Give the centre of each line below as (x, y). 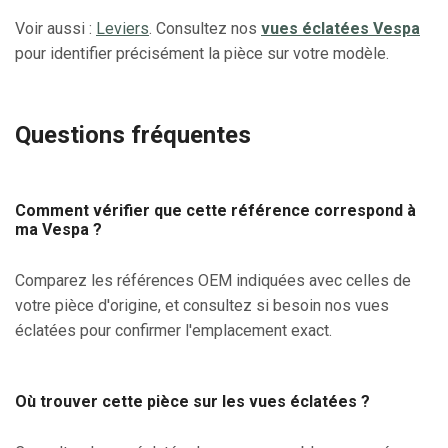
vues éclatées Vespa (340, 28)
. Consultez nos (205, 28)
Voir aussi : (55, 28)
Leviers (122, 28)
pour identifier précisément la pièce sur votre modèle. (202, 53)
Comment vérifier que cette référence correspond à (215, 210)
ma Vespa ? (58, 229)
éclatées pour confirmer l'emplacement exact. (173, 330)
